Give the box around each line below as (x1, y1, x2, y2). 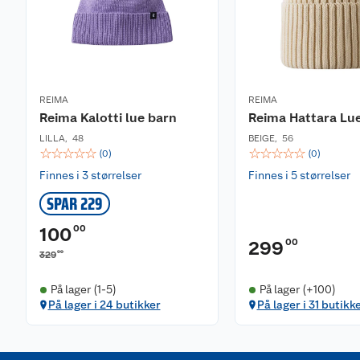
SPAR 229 (47, 194, 103, 214)
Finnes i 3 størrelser (39, 169, 141, 182)
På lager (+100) (259, 283, 336, 296)
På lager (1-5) (50, 283, 117, 296)
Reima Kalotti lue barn (39, 110, 177, 125)
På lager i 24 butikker (47, 298, 161, 311)
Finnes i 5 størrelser (248, 169, 350, 182)
